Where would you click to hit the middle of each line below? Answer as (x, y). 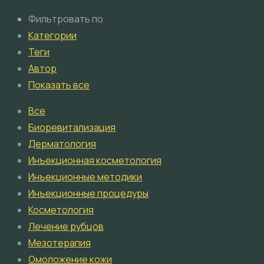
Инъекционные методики (85, 177)
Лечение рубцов (66, 227)
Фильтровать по (66, 19)
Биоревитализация (72, 128)
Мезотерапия (60, 243)
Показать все (59, 85)
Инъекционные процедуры (88, 194)
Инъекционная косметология (95, 161)
